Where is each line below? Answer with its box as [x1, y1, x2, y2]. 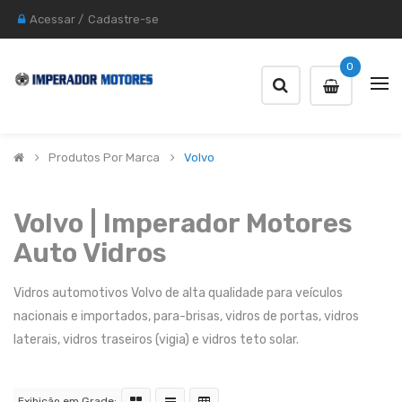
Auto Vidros [13, 237, 167, 269]
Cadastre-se [88, 13, 159, 26]
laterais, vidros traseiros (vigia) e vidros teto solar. [13, 332, 299, 347]
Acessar [30, 13, 75, 26]
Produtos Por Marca [48, 151, 160, 164]
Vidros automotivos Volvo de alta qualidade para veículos [13, 285, 343, 301]
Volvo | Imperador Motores [13, 207, 353, 240]
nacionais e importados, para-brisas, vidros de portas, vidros [13, 309, 359, 324]
